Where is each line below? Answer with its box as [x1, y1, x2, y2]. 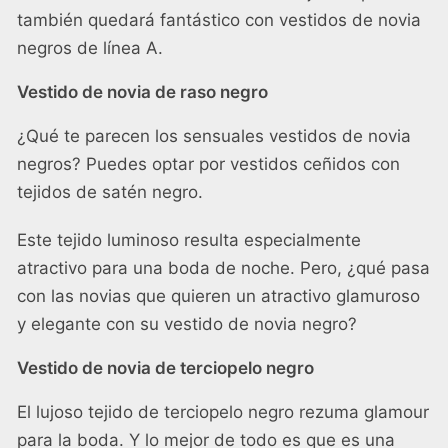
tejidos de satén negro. [17, 182, 203, 203]
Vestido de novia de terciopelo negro [17, 358, 314, 379]
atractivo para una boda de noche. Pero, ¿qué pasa [17, 258, 430, 279]
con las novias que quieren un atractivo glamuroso [17, 286, 420, 307]
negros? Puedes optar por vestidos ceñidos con [17, 154, 400, 175]
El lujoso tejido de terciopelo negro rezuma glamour [17, 402, 429, 423]
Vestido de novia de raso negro [17, 82, 268, 103]
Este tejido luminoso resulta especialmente [17, 230, 361, 251]
